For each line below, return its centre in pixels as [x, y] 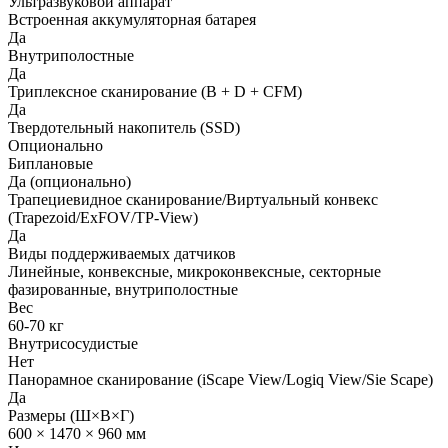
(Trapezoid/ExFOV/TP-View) [103, 217]
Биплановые [50, 163]
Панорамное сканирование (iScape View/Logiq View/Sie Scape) [220, 379]
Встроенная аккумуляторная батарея [132, 19]
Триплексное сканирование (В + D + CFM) [155, 91]
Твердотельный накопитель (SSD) [124, 127]
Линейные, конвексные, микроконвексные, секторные [194, 271]
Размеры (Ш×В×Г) [71, 415]
